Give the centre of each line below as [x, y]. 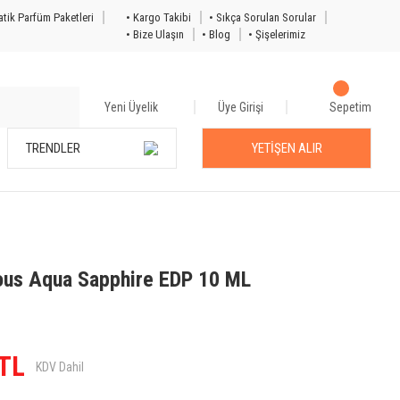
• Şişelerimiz [277, 34]
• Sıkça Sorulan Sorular [262, 17]
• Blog [216, 34]
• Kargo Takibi [158, 17]
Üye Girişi [240, 107]
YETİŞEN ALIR [287, 148]
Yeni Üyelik [131, 107]
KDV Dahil [60, 367]
